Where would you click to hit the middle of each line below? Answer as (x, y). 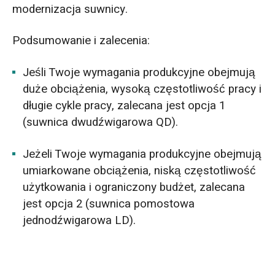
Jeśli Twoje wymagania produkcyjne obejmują (139, 73)
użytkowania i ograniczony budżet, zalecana (134, 188)
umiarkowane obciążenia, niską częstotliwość (140, 171)
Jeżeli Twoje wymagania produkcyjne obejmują (142, 154)
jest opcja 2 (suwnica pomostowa (109, 204)
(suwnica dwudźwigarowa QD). (101, 122)
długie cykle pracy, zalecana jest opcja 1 (124, 106)
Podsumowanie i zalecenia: (81, 41)
